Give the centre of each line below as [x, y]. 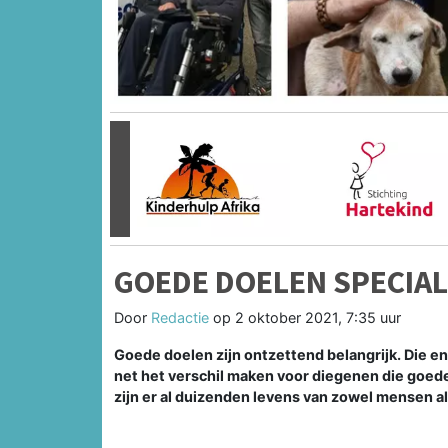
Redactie [180, 317]
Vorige [141, 189]
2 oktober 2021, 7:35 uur [318, 317]
